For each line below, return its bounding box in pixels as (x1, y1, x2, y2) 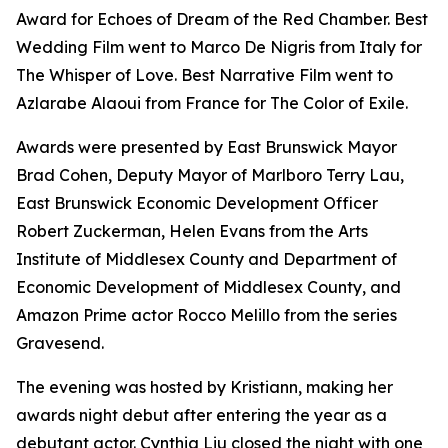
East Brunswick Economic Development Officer (16, 193, 378, 214)
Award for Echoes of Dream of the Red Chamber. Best (16, 9, 428, 30)
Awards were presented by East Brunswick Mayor (16, 137, 397, 158)
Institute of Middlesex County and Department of (16, 249, 397, 270)
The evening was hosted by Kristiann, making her (16, 377, 393, 398)
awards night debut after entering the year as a (16, 405, 387, 426)
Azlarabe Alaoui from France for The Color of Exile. (16, 93, 408, 114)
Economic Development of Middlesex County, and (16, 277, 401, 298)
